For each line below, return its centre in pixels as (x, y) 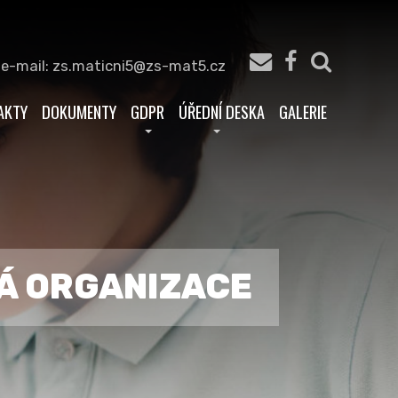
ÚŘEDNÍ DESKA (222, 111)
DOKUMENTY (79, 111)
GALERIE (303, 111)
